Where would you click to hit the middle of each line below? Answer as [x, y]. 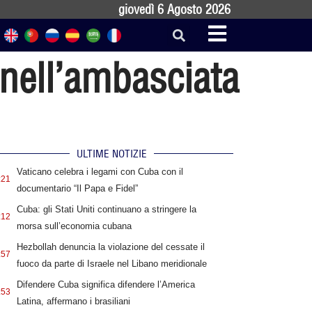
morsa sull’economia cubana [74, 226]
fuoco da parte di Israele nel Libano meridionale [111, 264]
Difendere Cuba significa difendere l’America [106, 285]
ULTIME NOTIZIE [111, 154]
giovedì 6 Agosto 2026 [174, 9]
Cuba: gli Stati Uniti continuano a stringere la [106, 210]
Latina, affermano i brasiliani [73, 302]
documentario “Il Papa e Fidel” [77, 189]
